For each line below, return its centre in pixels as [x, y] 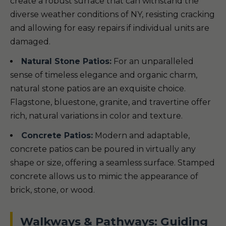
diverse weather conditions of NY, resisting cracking [112, 14]
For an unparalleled [153, 61]
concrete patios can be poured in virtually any [103, 149]
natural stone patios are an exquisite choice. [98, 89]
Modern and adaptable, [141, 135]
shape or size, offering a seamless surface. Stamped [112, 163]
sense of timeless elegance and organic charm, [104, 75]
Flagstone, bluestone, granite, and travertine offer [110, 102]
